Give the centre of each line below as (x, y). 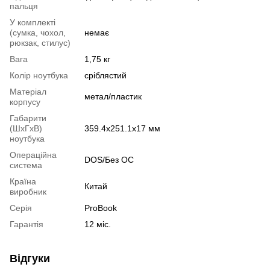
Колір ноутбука (39, 75)
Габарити (28, 118)
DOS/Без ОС (109, 159)
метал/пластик (113, 96)
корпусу (25, 102)
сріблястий (105, 75)
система (26, 165)
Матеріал (28, 91)
